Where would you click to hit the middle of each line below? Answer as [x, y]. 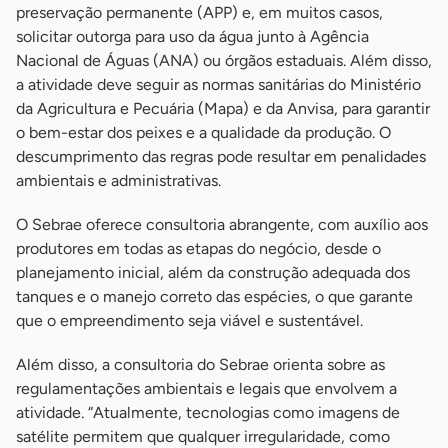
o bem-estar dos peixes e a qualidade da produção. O [203, 133]
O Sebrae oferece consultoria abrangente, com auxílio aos [222, 225]
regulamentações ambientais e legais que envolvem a [206, 389]
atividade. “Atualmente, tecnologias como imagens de [208, 413]
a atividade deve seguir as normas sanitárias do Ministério [218, 85]
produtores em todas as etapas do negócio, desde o [198, 249]
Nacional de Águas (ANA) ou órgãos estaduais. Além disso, [224, 61]
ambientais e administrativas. [118, 181]
